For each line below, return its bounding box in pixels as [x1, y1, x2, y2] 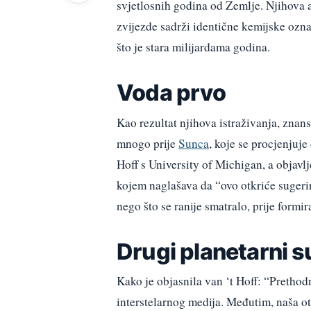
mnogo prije [117, 135, 178, 151]
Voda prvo [117, 79, 226, 107]
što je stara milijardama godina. [117, 38, 270, 55]
